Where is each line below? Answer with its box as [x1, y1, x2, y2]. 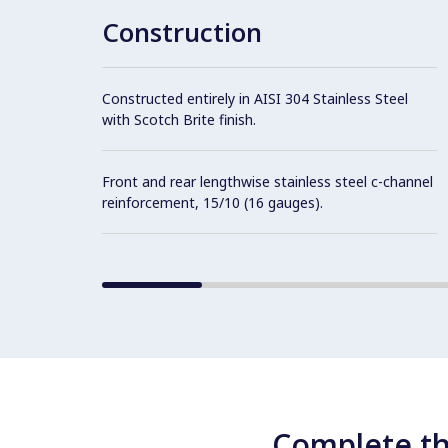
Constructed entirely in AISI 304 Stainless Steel [102, 88, 408, 108]
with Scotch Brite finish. [102, 109, 256, 129]
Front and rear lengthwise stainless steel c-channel [102, 171, 433, 191]
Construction [102, 13, 262, 50]
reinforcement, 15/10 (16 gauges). [102, 192, 323, 212]
